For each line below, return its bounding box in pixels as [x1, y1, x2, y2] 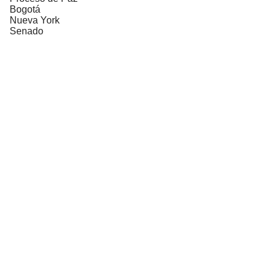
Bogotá [10, 4, 40, 14]
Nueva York [10, 14, 60, 25]
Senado [10, 25, 43, 36]
